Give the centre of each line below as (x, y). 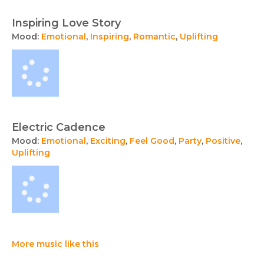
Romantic (154, 37)
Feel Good (152, 141)
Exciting (108, 141)
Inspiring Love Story (66, 23)
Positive (223, 141)
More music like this (55, 244)
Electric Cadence (59, 128)
